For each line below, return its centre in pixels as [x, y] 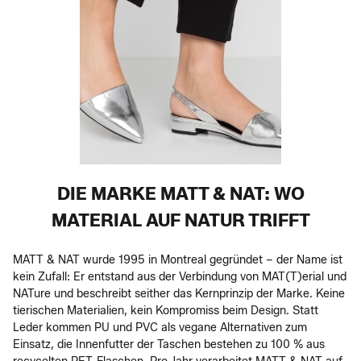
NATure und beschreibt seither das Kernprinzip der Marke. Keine [179, 294]
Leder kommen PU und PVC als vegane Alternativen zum [160, 328]
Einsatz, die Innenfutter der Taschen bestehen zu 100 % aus [169, 344]
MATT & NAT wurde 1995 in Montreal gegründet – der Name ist [178, 260]
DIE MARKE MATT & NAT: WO [180, 194]
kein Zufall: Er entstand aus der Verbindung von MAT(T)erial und [180, 277]
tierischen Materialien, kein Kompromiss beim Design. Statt [166, 311]
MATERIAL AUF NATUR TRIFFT [180, 220]
